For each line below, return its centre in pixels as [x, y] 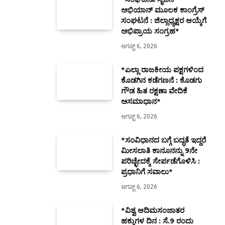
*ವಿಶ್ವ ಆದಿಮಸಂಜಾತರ [153, 210]
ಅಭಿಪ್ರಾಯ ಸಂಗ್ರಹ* [150, 31]
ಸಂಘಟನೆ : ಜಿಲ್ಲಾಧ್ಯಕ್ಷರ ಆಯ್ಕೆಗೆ [164, 20]
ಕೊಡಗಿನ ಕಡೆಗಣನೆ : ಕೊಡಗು [161, 80]
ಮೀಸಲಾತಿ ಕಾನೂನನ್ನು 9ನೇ [159, 150]
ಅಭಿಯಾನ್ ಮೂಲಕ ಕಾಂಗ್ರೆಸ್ [162, 10]
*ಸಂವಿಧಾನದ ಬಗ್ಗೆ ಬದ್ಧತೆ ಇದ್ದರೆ [163, 140]
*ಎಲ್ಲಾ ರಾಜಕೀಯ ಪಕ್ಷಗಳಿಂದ [162, 69]
